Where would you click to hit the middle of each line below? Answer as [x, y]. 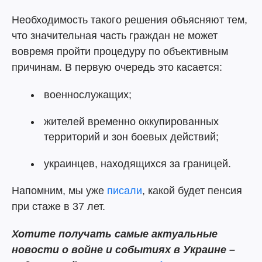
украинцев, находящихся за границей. [137, 164]
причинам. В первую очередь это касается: [117, 67]
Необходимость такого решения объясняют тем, [130, 20]
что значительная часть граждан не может [115, 36]
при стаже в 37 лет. [58, 206]
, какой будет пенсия [192, 191]
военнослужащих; [88, 95]
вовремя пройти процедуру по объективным [120, 51]
